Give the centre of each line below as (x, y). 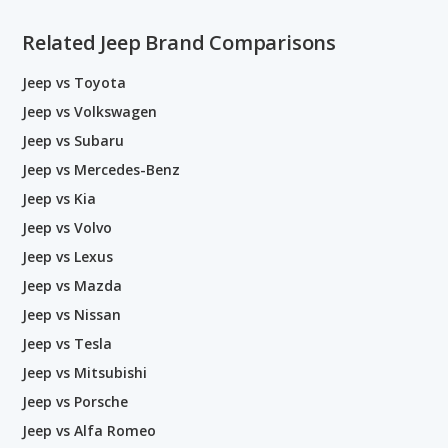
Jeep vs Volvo (67, 227)
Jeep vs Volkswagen (89, 111)
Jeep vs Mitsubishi (84, 372)
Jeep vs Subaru (73, 140)
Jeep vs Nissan (71, 314)
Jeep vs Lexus (67, 256)
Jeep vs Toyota (74, 82)
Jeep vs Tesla (67, 343)
